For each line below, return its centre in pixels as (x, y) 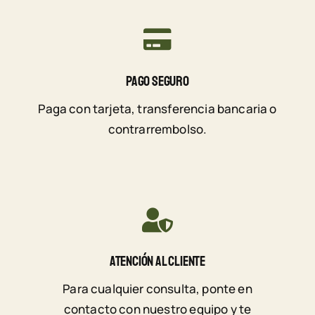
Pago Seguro (157, 81)
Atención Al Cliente (157, 262)
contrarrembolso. (157, 129)
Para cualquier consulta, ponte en (157, 289)
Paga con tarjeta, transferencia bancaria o (157, 108)
